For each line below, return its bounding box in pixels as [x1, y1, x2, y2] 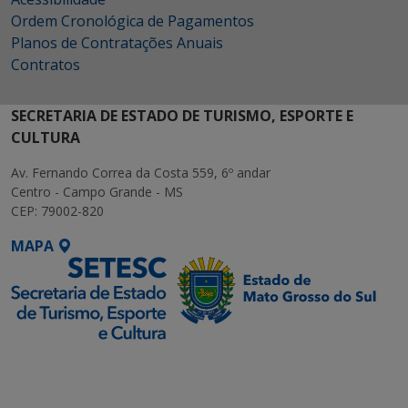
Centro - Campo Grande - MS [11, 183, 183, 200]
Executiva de [11, 373, 103, 393]
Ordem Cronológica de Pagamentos [11, 11, 254, 31]
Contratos [11, 55, 80, 75]
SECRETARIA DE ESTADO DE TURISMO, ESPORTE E [11, 106, 353, 126]
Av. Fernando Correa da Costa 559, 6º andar [11, 164, 270, 181]
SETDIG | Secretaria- [11, 352, 159, 372]
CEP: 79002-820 [11, 202, 104, 219]
